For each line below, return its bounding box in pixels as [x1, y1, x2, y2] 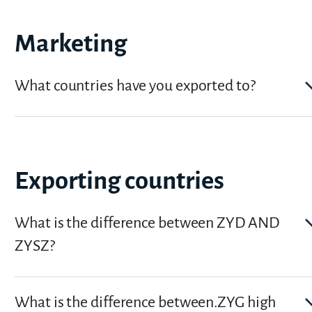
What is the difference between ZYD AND [15, 214, 279, 231]
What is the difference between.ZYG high [15, 293, 276, 311]
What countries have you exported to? [15, 77, 256, 95]
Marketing [15, 30, 127, 58]
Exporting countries [15, 166, 225, 194]
